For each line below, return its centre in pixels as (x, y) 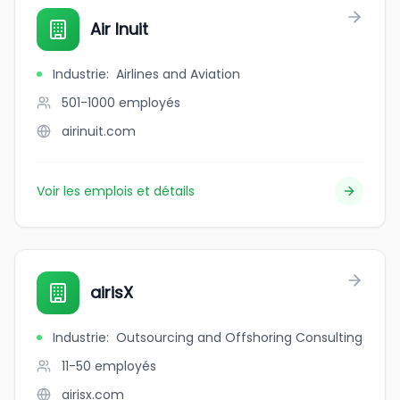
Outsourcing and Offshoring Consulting (239, 337)
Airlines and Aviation (178, 74)
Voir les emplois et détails (116, 191)
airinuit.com (99, 131)
